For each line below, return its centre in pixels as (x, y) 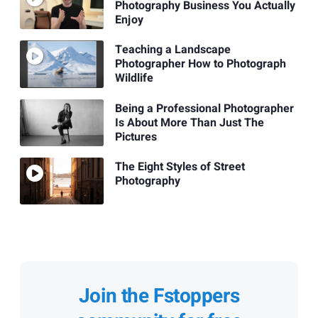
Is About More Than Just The (189, 122)
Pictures (136, 137)
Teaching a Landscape (172, 50)
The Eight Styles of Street (180, 167)
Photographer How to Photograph (200, 64)
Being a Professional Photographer (204, 108)
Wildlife (134, 78)
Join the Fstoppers (159, 297)
